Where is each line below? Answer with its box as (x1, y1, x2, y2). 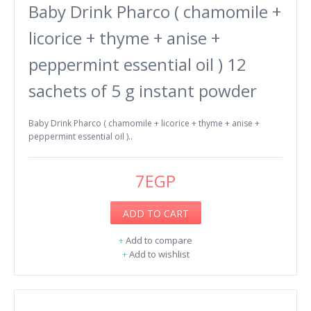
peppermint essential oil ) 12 (28, 52, 246, 76)
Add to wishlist (128, 247, 190, 260)
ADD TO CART (122, 206, 189, 220)
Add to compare (126, 233, 192, 246)
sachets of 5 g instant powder (28, 78, 257, 102)
